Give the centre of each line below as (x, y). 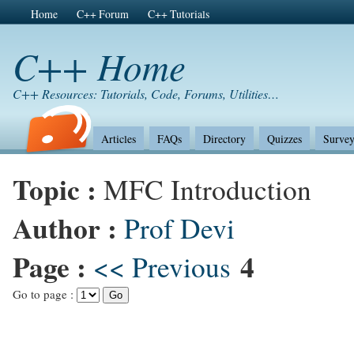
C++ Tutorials (178, 14)
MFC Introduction (207, 189)
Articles (118, 139)
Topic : (58, 189)
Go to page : (45, 294)
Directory (224, 139)
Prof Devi (179, 228)
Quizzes (284, 139)
